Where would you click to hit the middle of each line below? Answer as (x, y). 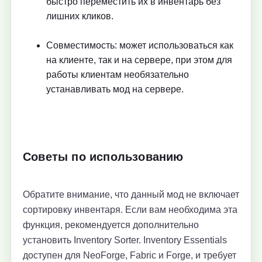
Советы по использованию (103, 157)
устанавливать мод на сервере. (115, 89)
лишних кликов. (80, 16)
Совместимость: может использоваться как (140, 46)
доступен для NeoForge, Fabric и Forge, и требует (130, 256)
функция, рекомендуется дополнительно (111, 225)
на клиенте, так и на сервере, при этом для (139, 60)
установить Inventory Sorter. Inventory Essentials (125, 240)
